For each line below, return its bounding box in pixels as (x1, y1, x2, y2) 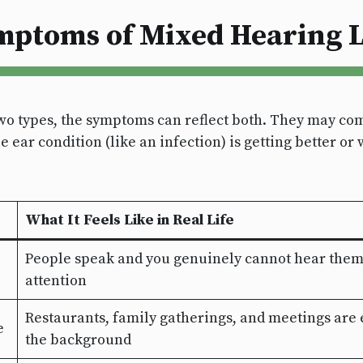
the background (25, 331, 131, 350)
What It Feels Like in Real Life (25, 211, 234, 230)
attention (25, 271, 87, 291)
